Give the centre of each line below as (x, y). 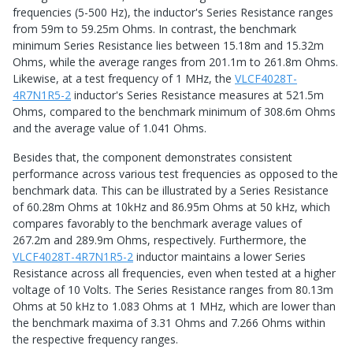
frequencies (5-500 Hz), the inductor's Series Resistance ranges (173, 13)
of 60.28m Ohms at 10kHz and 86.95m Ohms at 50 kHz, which (171, 207)
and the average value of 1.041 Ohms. (110, 128)
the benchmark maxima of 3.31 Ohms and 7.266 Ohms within (169, 323)
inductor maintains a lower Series (219, 257)
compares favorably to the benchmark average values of (157, 224)
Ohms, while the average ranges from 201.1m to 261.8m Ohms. (175, 62)
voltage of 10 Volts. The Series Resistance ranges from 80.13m (173, 290)
